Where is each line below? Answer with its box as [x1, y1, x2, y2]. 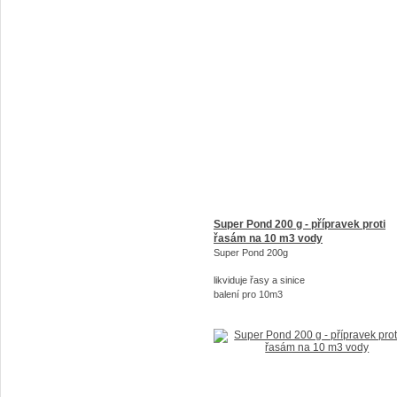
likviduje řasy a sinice [214, 275, 305, 285]
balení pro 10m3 [214, 289, 283, 300]
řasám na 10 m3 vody [214, 232, 323, 245]
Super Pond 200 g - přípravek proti [214, 218, 385, 230]
